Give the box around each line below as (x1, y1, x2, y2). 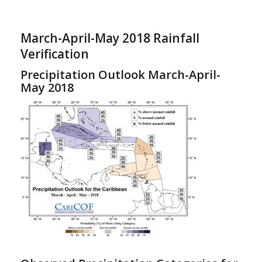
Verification (20, 46, 89, 63)
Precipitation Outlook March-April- (20, 67, 220, 83)
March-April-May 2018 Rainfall (20, 30, 199, 47)
